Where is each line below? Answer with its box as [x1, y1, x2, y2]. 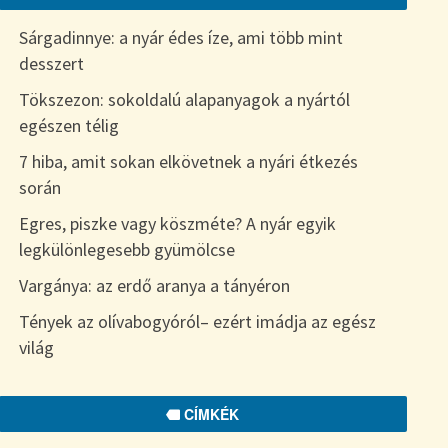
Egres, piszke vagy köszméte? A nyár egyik [18, 212, 336, 235]
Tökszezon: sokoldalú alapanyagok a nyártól [18, 88, 350, 111]
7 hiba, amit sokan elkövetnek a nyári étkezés [18, 150, 358, 173]
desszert [18, 52, 84, 75]
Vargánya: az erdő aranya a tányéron [18, 274, 290, 297]
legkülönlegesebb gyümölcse [18, 238, 235, 261]
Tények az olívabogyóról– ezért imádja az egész [18, 310, 376, 333]
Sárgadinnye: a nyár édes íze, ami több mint [18, 26, 343, 49]
